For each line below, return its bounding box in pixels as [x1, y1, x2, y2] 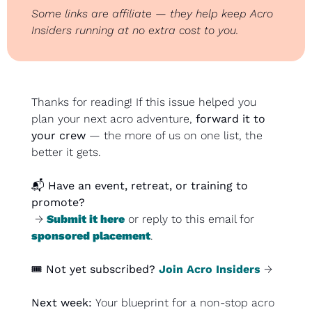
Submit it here [47, 212, 125, 226]
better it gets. [31, 146, 101, 159]
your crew [31, 129, 86, 143]
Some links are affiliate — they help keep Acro [31, 7, 273, 21]
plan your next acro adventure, [31, 112, 196, 126]
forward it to [196, 112, 265, 126]
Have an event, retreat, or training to [48, 179, 248, 193]
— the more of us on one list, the [86, 129, 263, 143]
